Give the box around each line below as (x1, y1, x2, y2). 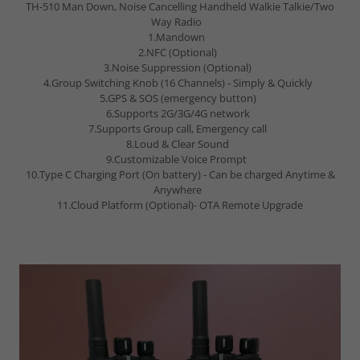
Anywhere (153, 182, 207, 197)
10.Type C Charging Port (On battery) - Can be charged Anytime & (25, 167, 335, 182)
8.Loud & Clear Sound (126, 137, 234, 151)
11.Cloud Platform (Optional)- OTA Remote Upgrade (57, 198, 303, 212)
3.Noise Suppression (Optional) (104, 60, 256, 75)
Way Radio (151, 14, 209, 29)
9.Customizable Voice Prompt (106, 152, 254, 166)
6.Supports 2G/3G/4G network (105, 106, 255, 121)
